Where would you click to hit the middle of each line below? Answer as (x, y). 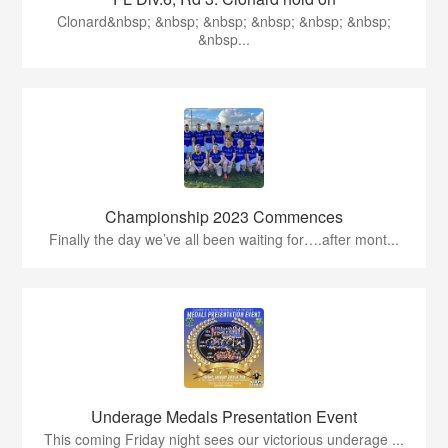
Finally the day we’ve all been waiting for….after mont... (224, 239)
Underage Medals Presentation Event (224, 416)
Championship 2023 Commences (224, 216)
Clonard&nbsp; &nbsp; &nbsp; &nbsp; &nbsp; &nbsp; (224, 21)
